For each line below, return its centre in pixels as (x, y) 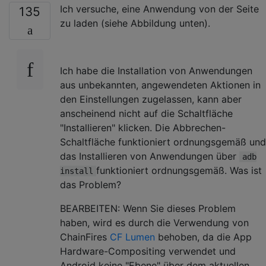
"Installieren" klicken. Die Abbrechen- (143, 127)
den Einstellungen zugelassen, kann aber (151, 99)
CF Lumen (132, 237)
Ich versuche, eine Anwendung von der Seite (159, 9)
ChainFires (85, 237)
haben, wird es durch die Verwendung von (154, 222)
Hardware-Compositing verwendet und (148, 251)
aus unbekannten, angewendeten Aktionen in (160, 85)
